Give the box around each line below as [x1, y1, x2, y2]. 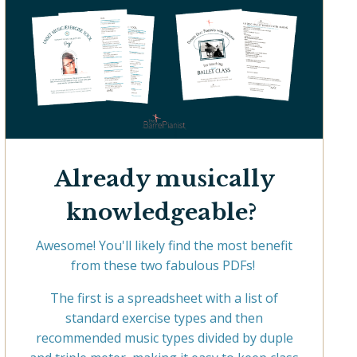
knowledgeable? [66, 198, 262, 226]
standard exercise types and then [65, 308, 263, 327]
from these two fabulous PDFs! [70, 256, 258, 274]
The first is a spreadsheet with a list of [50, 288, 278, 307]
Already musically [53, 164, 275, 193]
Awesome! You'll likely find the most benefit [36, 236, 292, 254]
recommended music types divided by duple [35, 328, 293, 347]
